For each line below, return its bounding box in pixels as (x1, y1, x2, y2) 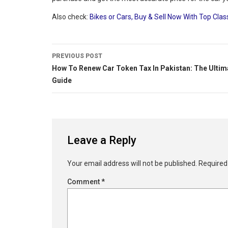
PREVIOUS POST (52, 52, 102, 60)
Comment (67, 177, 101, 186)
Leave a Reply (67, 133, 136, 147)
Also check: (52, 12, 90, 21)
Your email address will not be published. (67, 159, 197, 167)
